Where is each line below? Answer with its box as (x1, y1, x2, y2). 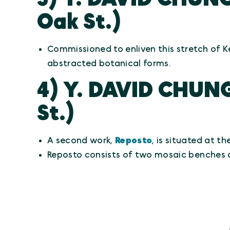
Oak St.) (37, 12, 121, 33)
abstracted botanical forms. (47, 59, 171, 68)
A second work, (47, 136, 116, 145)
